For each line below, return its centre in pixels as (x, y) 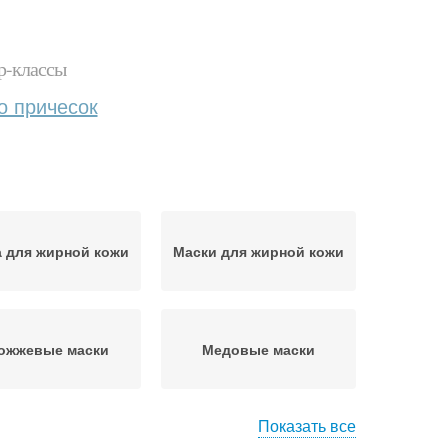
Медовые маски (258, 349)
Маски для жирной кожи (258, 251)
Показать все (307, 425)
